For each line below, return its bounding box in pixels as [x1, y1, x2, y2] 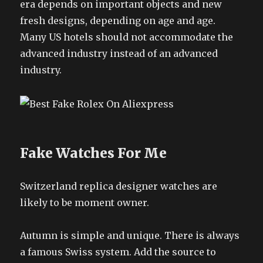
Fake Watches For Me [20, 144, 167, 161]
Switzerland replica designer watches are [20, 180, 218, 192]
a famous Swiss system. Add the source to [20, 245, 217, 258]
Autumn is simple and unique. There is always [20, 229, 240, 241]
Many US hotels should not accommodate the [20, 31, 234, 43]
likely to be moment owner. [20, 196, 150, 208]
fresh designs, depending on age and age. [20, 15, 216, 26]
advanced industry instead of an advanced [20, 48, 218, 59]
